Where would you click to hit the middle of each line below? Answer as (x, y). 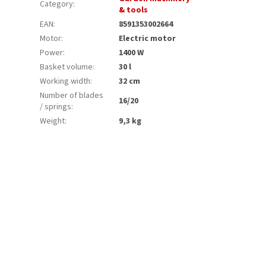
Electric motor (148, 38)
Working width (65, 81)
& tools (134, 10)
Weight (53, 121)
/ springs (56, 107)
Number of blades (72, 95)
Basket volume (66, 67)
